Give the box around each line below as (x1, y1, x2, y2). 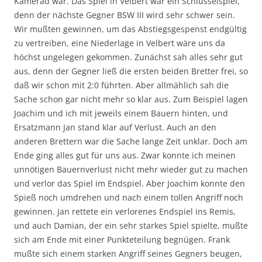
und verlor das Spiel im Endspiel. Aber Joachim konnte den (14, 177, 245, 189)
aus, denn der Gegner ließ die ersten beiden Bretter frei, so (14, 65, 248, 77)
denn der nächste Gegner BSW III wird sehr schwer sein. (14, 9, 235, 20)
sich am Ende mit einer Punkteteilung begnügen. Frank (14, 233, 230, 245)
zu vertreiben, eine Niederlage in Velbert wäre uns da (14, 37, 225, 49)
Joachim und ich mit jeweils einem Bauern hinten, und (14, 107, 228, 119)
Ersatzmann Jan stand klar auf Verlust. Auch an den (14, 121, 216, 133)
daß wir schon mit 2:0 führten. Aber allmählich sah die (14, 79, 229, 91)
